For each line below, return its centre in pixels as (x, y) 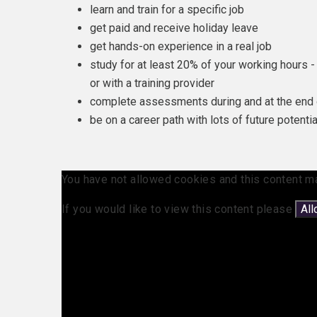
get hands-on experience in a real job (181, 47)
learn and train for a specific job (167, 10)
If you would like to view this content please (179, 209)
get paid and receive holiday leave (174, 28)
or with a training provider (152, 83)
